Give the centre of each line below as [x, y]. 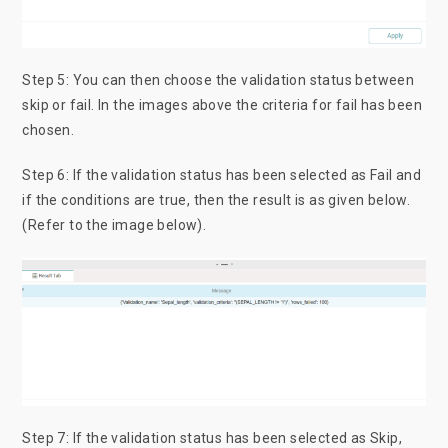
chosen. [52, 129]
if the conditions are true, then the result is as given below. [216, 199]
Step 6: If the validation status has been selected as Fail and [222, 174]
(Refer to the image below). [116, 224]
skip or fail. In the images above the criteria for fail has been [222, 104]
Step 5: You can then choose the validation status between [218, 79]
